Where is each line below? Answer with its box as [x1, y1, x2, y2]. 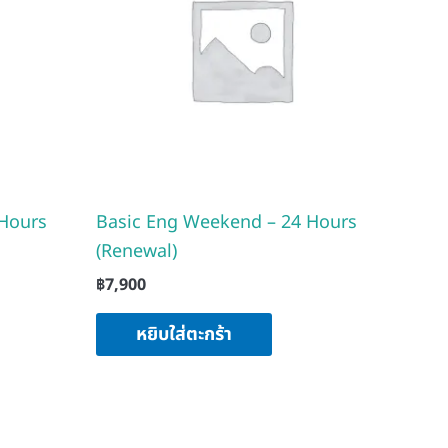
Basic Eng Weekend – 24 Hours [96, 209, 357, 237]
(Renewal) [96, 238, 177, 266]
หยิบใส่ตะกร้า [136, 321, 232, 349]
